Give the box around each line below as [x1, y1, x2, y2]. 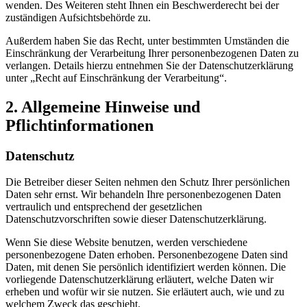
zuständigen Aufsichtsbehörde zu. [5, 11, 151, 23]
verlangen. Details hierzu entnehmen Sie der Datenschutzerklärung [5, 59, 293, 71]
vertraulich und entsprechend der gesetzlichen [5, 201, 202, 213]
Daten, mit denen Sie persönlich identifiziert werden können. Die [5, 261, 286, 273]
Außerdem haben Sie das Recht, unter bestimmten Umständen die [5, 34, 289, 47]
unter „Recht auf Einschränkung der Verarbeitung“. [5, 71, 227, 84]
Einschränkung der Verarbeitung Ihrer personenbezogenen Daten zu [5, 47, 299, 59]
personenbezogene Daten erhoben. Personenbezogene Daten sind [5, 249, 288, 261]
